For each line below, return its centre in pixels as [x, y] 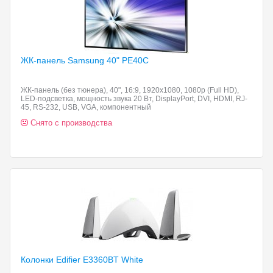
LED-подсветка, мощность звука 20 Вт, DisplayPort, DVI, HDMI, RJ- [134, 99]
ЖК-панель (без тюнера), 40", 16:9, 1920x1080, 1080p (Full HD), [130, 90]
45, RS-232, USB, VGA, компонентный [86, 107]
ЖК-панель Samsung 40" [71, 60]
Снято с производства [71, 123]
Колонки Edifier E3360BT [71, 260]
